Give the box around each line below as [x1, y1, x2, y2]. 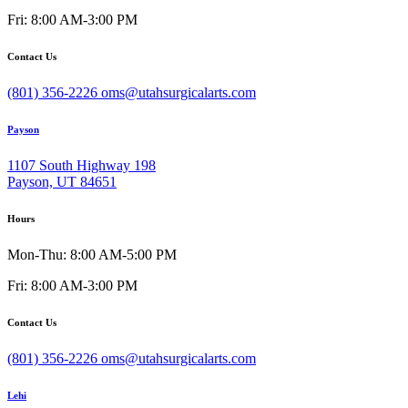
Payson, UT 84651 [7, 173, 117, 189]
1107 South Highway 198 [7, 157, 156, 173]
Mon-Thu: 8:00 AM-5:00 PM [7, 246, 177, 262]
